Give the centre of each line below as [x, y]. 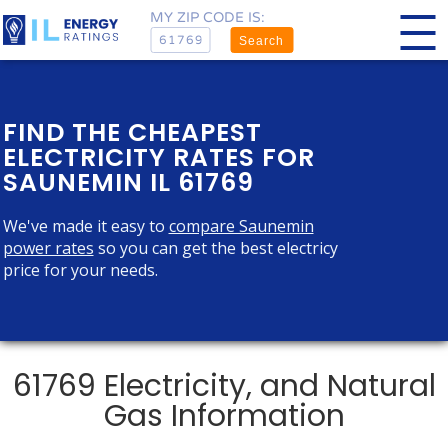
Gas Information [224, 416]
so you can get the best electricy [215, 248]
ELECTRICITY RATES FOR [158, 157]
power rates [48, 248]
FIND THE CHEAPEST [132, 132]
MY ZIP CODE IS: [207, 17]
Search [261, 40]
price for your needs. [80, 270]
